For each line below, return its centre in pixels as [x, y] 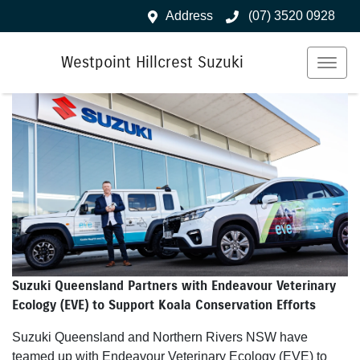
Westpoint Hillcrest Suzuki [152, 62]
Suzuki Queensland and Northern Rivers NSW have [160, 337]
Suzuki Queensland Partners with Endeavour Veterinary [174, 285]
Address [189, 16]
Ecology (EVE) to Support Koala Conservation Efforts [164, 305]
